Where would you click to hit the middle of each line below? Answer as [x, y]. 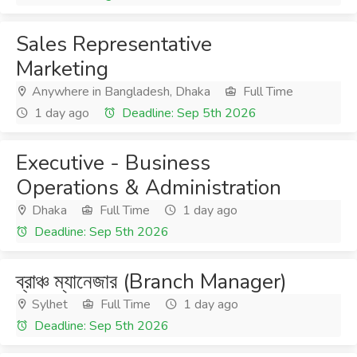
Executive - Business [113, 163]
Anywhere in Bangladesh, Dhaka [120, 92]
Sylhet [48, 304]
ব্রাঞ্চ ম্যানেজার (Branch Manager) [151, 282]
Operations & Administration [149, 188]
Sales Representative [114, 44]
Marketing [62, 69]
